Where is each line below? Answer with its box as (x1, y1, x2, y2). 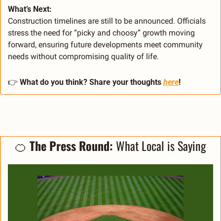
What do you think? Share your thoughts (20, 77, 163, 87)
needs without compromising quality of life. (8, 52, 159, 62)
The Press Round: (27, 137, 116, 155)
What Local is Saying (116, 137, 206, 155)
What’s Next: (8, 4, 52, 14)
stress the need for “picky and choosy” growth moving (8, 28, 195, 38)
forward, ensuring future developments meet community (8, 40, 203, 50)
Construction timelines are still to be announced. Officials (8, 16, 206, 26)
